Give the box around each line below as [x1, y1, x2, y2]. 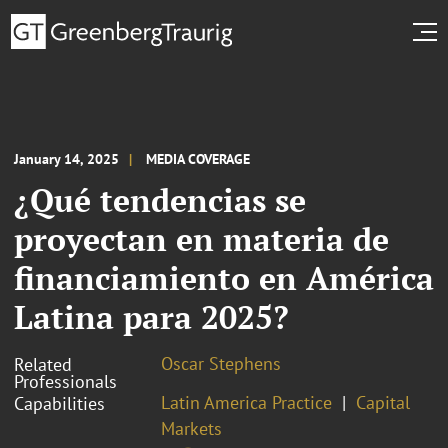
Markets [161, 416, 222, 440]
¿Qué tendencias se [14, 178, 306, 221]
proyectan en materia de [14, 217, 389, 260]
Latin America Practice [161, 390, 332, 414]
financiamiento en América [14, 256, 434, 299]
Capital [356, 390, 410, 414]
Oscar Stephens [161, 351, 281, 375]
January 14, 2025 [14, 149, 119, 168]
